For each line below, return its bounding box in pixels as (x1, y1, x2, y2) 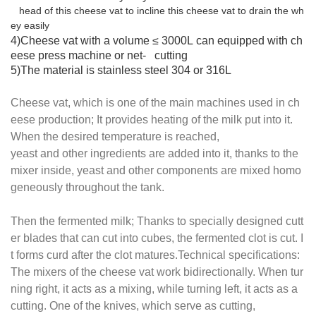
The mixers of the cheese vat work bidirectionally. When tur (11, 266, 303, 279)
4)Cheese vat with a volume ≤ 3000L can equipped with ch (11, 35, 303, 47)
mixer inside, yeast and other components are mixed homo (11, 164, 301, 177)
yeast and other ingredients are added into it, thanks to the (11, 147, 298, 160)
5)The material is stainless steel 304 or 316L (11, 64, 231, 77)
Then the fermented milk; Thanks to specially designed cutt (11, 215, 303, 228)
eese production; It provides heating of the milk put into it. (11, 114, 293, 126)
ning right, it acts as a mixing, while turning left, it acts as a (11, 283, 298, 296)
